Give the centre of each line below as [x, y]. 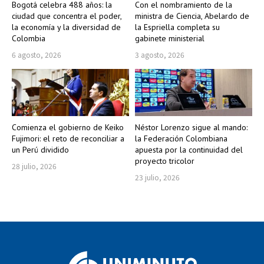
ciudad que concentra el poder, [67, 16]
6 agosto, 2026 [37, 55]
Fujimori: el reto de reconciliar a [68, 138]
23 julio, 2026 [157, 177]
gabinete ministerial [170, 39]
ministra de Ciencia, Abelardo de [192, 16]
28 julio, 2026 [34, 166]
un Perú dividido [40, 149]
